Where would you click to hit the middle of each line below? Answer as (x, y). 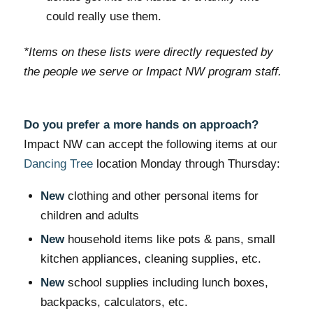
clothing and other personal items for (161, 196)
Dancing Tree (58, 164)
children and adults (89, 215)
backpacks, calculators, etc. (114, 302)
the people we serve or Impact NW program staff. (152, 71)
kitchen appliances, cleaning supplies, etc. (151, 259)
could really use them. (103, 16)
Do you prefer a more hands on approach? (141, 125)
